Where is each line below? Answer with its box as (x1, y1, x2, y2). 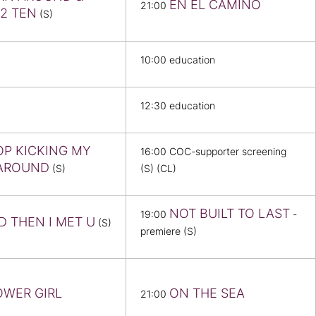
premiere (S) (140, 226, 197, 238)
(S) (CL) (140, 163, 176, 175)
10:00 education (140, 54, 215, 66)
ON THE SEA (169, 286, 245, 301)
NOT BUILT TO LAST (169, 206, 290, 221)
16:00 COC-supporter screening (140, 146, 286, 158)
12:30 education (140, 100, 215, 112)
